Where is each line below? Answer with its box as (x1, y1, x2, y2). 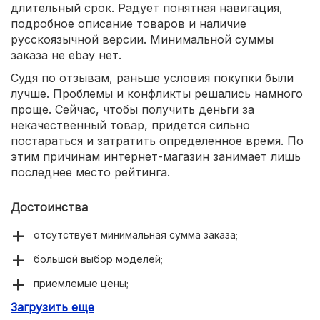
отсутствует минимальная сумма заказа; (34, 229, 238, 241)
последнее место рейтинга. (11, 165, 170, 180)
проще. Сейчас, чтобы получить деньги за (11, 102, 254, 117)
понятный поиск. (34, 301, 115, 314)
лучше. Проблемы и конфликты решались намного (11, 86, 303, 101)
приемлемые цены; (34, 277, 129, 290)
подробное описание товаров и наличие (11, 16, 246, 31)
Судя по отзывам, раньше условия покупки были (11, 71, 294, 86)
